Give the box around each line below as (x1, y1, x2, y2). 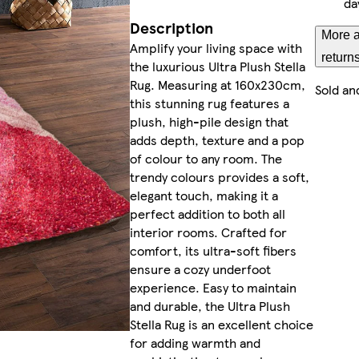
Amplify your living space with (129, 38, 302, 58)
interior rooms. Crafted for (129, 223, 287, 242)
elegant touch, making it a (129, 186, 278, 205)
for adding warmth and (129, 333, 260, 353)
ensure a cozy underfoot (129, 260, 271, 279)
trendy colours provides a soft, (129, 167, 309, 187)
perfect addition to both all (129, 204, 285, 224)
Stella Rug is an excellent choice (129, 315, 313, 334)
